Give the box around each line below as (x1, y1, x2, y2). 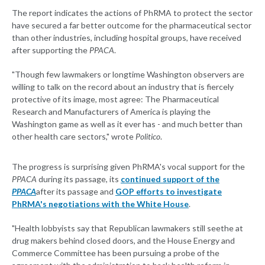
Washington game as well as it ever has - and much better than (12, 119, 243, 130)
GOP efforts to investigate (115, 186, 222, 197)
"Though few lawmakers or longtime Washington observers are (12, 69, 244, 80)
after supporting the (12, 45, 89, 56)
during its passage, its (38, 174, 121, 185)
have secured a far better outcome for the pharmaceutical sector (12, 20, 251, 31)
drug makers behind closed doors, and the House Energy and (12, 235, 235, 246)
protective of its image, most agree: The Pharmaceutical (12, 94, 219, 105)
